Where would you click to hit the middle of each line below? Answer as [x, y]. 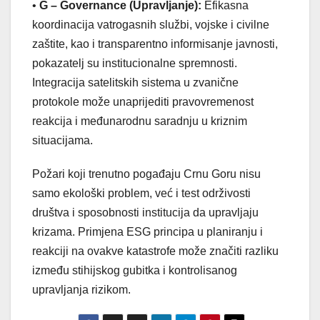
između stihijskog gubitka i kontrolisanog [135, 270]
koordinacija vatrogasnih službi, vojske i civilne [151, 24]
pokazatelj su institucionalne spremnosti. [135, 63]
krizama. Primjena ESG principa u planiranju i [147, 231]
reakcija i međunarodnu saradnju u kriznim [140, 121]
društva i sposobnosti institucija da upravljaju [145, 212]
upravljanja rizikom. [81, 289]
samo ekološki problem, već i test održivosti [141, 193]
